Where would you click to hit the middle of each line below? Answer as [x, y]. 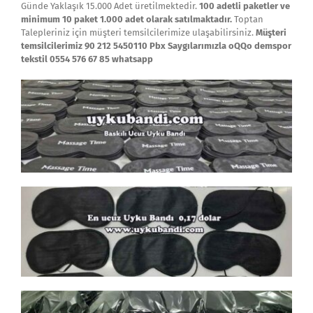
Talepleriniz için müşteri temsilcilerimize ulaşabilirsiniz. [138, 32]
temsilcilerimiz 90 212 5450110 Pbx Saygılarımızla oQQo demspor [156, 46]
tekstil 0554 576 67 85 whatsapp [87, 59]
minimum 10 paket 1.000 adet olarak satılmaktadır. [128, 19]
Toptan [249, 19]
